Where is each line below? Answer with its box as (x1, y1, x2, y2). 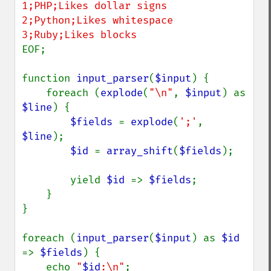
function (22, 72, 76, 85)
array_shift (106, 145, 173, 157)
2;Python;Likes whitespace (22, 14, 173, 27)
